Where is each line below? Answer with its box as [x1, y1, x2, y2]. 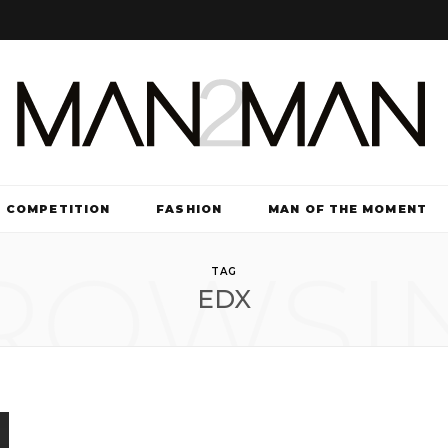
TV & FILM [187, 250, 261, 264]
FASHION [156, 202, 222, 216]
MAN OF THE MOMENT [268, 202, 427, 216]
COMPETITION [6, 202, 111, 216]
